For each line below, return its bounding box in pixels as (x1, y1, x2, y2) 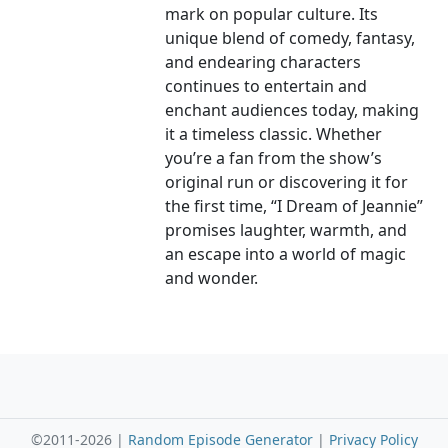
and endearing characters (165, 51, 362, 74)
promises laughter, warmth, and (165, 219, 408, 242)
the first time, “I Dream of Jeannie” (165, 195, 424, 218)
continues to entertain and (165, 75, 368, 98)
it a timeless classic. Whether (165, 123, 383, 146)
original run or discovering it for (165, 171, 409, 194)
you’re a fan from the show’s (165, 147, 383, 170)
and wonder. (165, 267, 259, 290)
